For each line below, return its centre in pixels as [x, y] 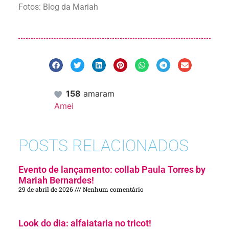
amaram [98, 94]
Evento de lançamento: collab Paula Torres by [112, 170]
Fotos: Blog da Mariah [58, 7]
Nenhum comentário [112, 189]
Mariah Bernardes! [56, 180]
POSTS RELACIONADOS [104, 146]
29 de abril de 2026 [47, 189]
